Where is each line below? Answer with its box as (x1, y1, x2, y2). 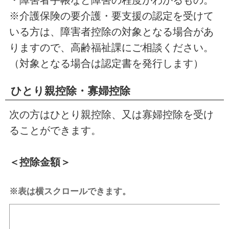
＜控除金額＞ (9, 156, 71, 168)
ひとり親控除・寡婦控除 (10, 84, 130, 97)
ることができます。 (9, 124, 101, 136)
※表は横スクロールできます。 (9, 186, 131, 196)
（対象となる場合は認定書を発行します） (9, 57, 203, 69)
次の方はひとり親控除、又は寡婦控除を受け (9, 108, 214, 120)
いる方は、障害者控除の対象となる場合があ (9, 26, 214, 37)
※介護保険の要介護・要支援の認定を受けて (9, 10, 214, 21)
